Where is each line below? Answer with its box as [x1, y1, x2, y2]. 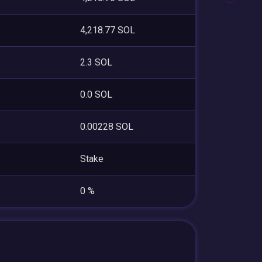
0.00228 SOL [80, 120, 133, 132]
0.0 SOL [80, 88, 112, 100]
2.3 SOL [80, 56, 112, 68]
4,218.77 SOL [80, 24, 135, 36]
